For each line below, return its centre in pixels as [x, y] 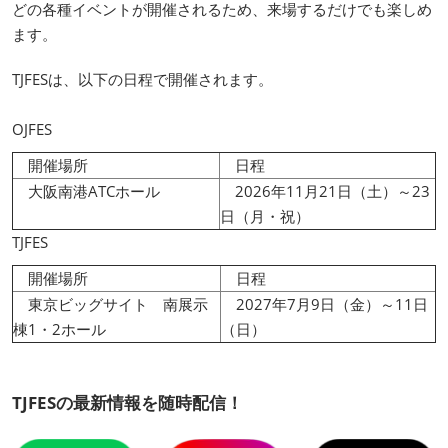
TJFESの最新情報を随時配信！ [127, 403]
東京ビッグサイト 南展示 [110, 304]
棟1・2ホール [59, 329]
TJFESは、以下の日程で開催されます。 [142, 79]
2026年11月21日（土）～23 [325, 191]
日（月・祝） [265, 216]
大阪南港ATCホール [86, 191]
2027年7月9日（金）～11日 [324, 304]
